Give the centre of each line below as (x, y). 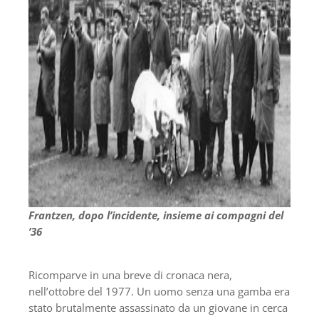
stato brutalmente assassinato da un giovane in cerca (158, 308)
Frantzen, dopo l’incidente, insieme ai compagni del (156, 215)
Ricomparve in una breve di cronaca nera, (130, 275)
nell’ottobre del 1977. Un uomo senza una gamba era (159, 292)
